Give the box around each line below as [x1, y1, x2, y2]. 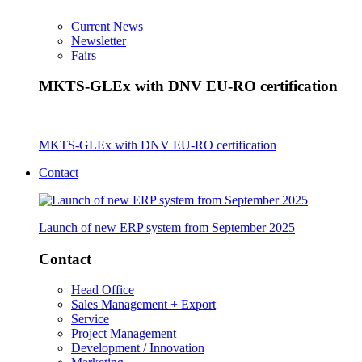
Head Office [71, 283, 134, 297]
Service [71, 312, 109, 326]
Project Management [71, 326, 176, 341]
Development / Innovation [71, 341, 204, 356]
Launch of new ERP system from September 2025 [39, 220, 295, 234]
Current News [71, 19, 143, 33]
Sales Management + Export [71, 297, 216, 312]
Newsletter [71, 33, 126, 48]
